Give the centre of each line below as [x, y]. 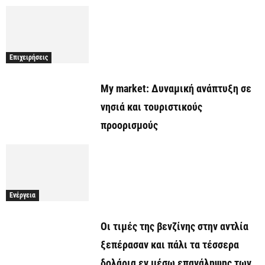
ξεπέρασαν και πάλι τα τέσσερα [170, 244]
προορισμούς [129, 125]
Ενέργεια [22, 195]
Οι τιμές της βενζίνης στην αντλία [174, 226]
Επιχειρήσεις [29, 57]
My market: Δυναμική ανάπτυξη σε [176, 88]
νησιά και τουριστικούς [151, 106]
